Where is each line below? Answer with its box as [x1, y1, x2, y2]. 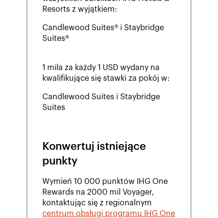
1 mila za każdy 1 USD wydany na [42, 64, 160, 72]
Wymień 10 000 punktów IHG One [42, 178, 168, 186]
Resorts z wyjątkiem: [42, 5, 117, 14]
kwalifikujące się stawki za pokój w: [42, 74, 170, 83]
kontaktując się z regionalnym [42, 199, 152, 207]
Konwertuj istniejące [42, 141, 146, 152]
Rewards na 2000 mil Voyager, [42, 188, 154, 197]
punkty [42, 156, 77, 167]
